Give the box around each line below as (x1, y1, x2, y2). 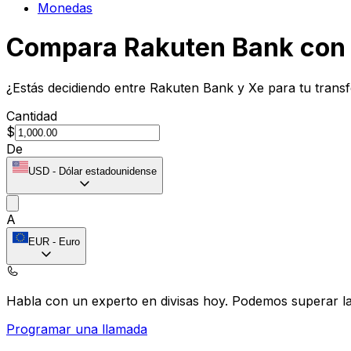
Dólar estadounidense (59, 165, 157, 177)
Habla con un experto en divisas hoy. (6, 292, 232, 309)
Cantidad (6, 107, 57, 124)
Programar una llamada (6, 320, 147, 337)
